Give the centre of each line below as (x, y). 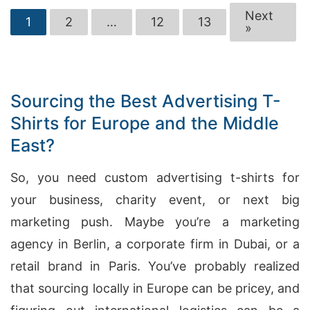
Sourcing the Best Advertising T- (146, 101)
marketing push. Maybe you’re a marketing (155, 222)
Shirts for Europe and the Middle (145, 123)
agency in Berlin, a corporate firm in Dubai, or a (155, 244)
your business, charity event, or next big (155, 200)
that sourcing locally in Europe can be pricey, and (155, 288)
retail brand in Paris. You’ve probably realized (155, 266)
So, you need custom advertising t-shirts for (155, 177)
